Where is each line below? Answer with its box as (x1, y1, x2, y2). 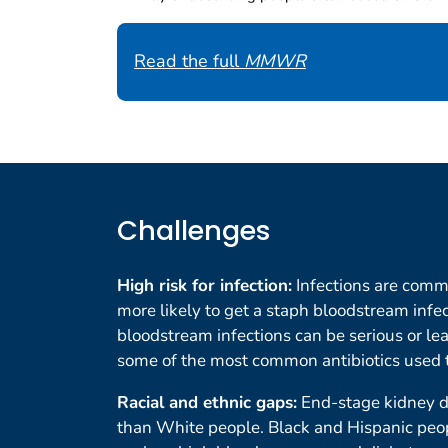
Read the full (134, 49, 244, 74)
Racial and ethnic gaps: (117, 391, 297, 415)
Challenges (117, 210, 271, 250)
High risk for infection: (117, 274, 292, 298)
